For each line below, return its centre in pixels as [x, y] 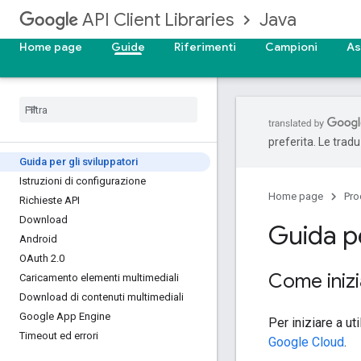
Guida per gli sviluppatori [79, 162]
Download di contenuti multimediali [102, 297]
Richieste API [50, 200]
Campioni [291, 47]
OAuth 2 [38, 258]
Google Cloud [306, 342]
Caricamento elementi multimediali [99, 278]
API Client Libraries [158, 20]
